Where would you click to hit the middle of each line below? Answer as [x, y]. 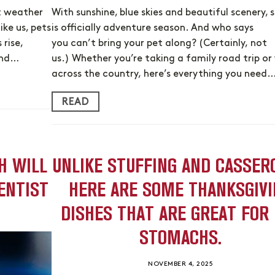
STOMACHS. [180, 237]
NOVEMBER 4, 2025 [180, 265]
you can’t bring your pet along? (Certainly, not [159, 44]
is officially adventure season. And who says [153, 29]
